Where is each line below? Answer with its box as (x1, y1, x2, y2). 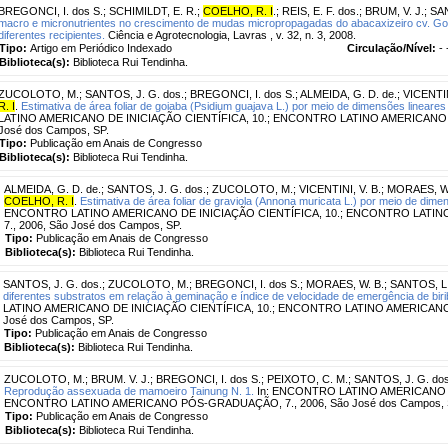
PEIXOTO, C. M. (267, 372, 348, 385)
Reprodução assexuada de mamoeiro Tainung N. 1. (4, 384, 254, 397)
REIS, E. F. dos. (282, 4, 359, 17)
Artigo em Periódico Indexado (30, 41, 172, 54)
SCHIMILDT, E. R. (109, 4, 197, 17)
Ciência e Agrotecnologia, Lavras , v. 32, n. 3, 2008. (105, 28, 356, 41)
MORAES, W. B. (306, 277, 384, 290)
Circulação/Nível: (347, 41, 439, 54)
